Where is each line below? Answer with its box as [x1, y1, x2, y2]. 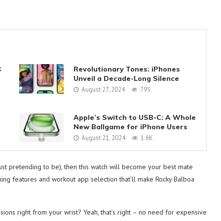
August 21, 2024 [81, 133, 125, 142]
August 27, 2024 [81, 85, 125, 94]
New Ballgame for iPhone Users [73, 122, 187, 131]
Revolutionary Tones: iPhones [73, 64, 180, 74]
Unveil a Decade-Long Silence [73, 74, 179, 83]
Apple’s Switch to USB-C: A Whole [73, 112, 196, 122]
